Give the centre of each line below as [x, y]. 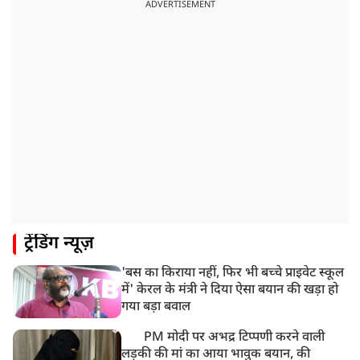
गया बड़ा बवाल [156, 307]
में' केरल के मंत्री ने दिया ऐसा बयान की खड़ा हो [230, 290]
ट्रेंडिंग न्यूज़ [59, 243]
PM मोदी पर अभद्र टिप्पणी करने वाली [231, 337]
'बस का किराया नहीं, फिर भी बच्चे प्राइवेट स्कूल [233, 273]
